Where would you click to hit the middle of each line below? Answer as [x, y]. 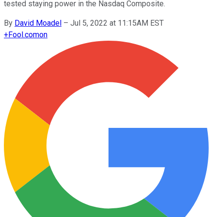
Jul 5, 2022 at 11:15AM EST [117, 23]
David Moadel [38, 23]
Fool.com [24, 34]
